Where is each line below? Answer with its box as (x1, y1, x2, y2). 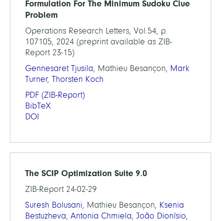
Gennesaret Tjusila (25, 63, 93, 73)
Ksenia (159, 200, 184, 210)
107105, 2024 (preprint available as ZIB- (25, 37, 172, 46)
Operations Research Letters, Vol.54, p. (25, 26, 168, 36)
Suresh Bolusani (25, 200, 82, 210)
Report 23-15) (25, 47, 74, 57)
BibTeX (25, 101, 51, 110)
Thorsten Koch (52, 74, 104, 84)
